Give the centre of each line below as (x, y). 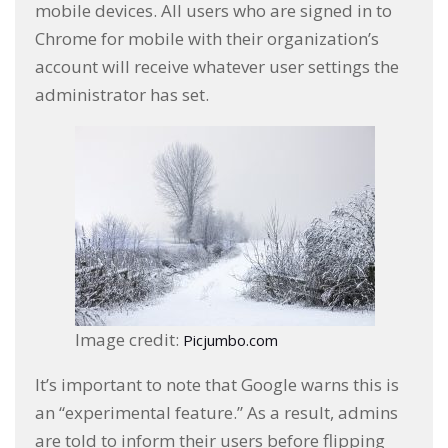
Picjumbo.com (230, 340)
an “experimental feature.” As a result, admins (216, 413)
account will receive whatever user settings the (217, 67)
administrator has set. (122, 95)
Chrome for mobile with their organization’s (207, 39)
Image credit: (129, 340)
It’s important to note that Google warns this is (217, 385)
